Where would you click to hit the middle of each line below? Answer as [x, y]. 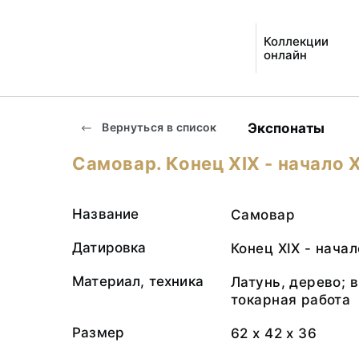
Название [106, 214]
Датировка [109, 248]
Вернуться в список [158, 127]
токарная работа [291, 300]
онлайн [286, 55]
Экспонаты [286, 128]
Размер [99, 333]
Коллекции [296, 41]
